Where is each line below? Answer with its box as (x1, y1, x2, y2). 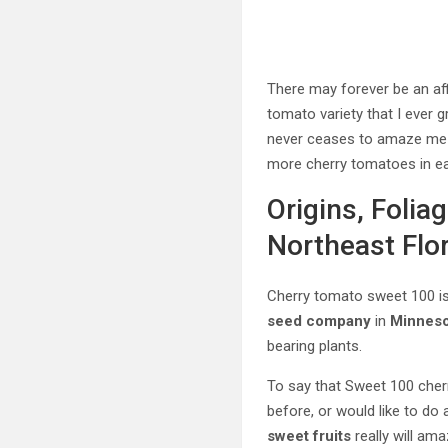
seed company (267, 312, 372, 330)
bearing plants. (267, 337, 371, 355)
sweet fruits (267, 427, 352, 445)
